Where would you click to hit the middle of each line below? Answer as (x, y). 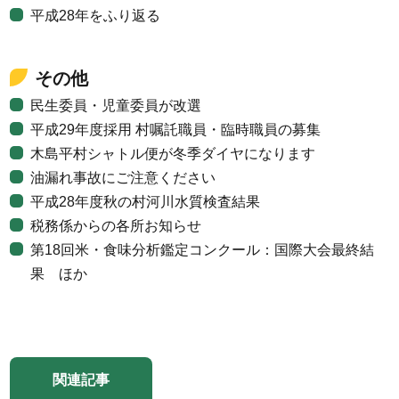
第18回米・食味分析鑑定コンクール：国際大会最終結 (203, 249)
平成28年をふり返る (96, 15)
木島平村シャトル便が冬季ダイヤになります (173, 153)
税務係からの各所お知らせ (116, 225)
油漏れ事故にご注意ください (123, 177)
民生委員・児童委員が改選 (116, 105)
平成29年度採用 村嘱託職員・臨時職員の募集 (176, 129)
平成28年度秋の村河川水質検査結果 (146, 201)
